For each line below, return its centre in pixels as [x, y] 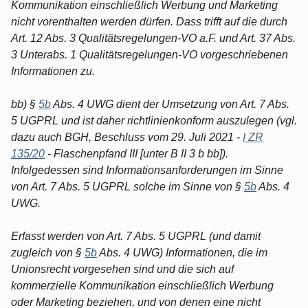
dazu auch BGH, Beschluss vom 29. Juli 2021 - [127, 137]
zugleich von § [48, 252]
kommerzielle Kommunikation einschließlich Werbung [142, 285]
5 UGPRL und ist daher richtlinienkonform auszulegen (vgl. [154, 120]
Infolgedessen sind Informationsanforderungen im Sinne [147, 170]
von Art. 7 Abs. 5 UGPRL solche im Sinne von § [128, 186]
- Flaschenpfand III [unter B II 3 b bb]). [136, 153]
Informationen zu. [53, 71]
